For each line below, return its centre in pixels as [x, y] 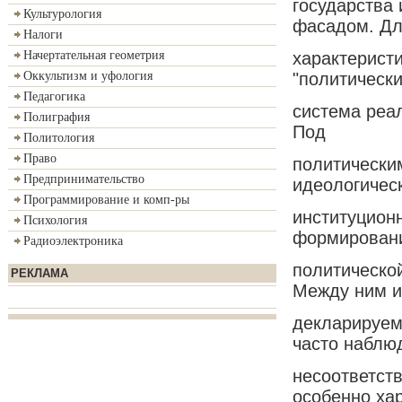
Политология [59, 138]
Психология [55, 220]
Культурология [62, 14]
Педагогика [54, 96]
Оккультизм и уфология [88, 76]
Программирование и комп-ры [106, 200]
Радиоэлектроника [73, 241]
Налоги [43, 35]
